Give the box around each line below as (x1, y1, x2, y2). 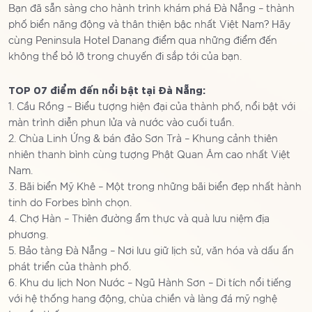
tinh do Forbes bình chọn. (8, 198, 132, 209)
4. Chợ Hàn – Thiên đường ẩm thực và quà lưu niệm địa (8, 214, 270, 225)
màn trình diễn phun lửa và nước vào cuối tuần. (8, 118, 234, 129)
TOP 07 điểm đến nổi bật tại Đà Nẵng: (8, 83, 205, 97)
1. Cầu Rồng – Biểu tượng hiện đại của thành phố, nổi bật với (8, 102, 295, 113)
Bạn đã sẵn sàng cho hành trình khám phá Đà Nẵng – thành (8, 4, 295, 15)
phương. (8, 231, 48, 241)
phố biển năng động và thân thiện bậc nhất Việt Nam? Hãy (8, 20, 290, 31)
